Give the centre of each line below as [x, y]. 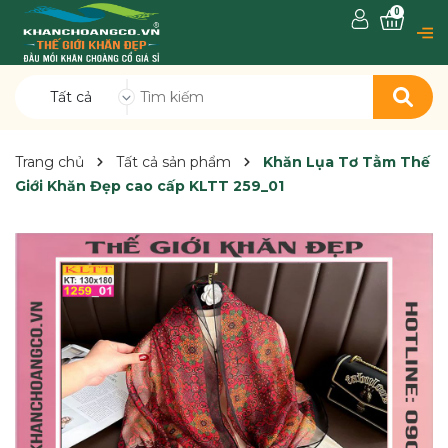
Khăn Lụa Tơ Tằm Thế [346, 162]
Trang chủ [49, 162]
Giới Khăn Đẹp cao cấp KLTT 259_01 [149, 186]
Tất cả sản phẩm [173, 162]
